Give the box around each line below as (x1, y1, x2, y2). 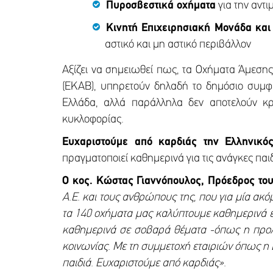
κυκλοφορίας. (62, 113, 124, 126)
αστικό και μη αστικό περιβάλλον (105, 38, 251, 51)
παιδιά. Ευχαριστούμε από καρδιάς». (62, 257, 226, 269)
